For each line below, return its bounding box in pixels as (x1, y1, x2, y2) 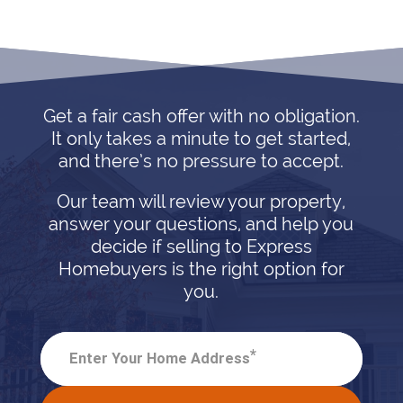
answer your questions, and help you (49, 212, 354, 235)
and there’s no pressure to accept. (58, 149, 345, 172)
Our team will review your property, (57, 190, 346, 212)
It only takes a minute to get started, (51, 127, 352, 149)
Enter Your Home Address (68, 349, 250, 368)
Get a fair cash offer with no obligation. (42, 104, 360, 127)
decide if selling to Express (90, 235, 312, 257)
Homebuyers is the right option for (58, 257, 345, 280)
